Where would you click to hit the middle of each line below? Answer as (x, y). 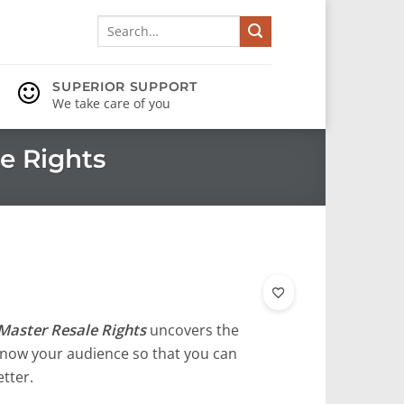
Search (115, 23)
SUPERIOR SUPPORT (125, 87)
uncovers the (192, 330)
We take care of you (112, 103)
